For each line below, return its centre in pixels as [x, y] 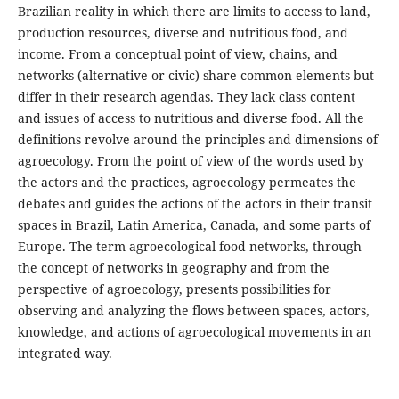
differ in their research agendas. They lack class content [186, 96]
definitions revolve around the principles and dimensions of [197, 139]
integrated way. [65, 353]
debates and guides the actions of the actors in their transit [195, 203]
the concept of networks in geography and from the [173, 267]
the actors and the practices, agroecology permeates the [187, 182]
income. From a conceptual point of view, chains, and [177, 53]
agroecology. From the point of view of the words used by [191, 160]
